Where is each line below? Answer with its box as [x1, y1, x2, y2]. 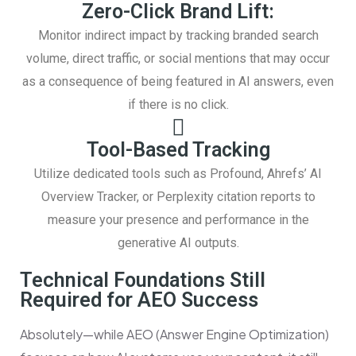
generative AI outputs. [117, 235, 239, 251]
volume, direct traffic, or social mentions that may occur [26, 51, 330, 67]
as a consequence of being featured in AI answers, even [22, 74, 334, 90]
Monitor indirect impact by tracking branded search [37, 28, 319, 44]
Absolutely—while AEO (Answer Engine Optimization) [20, 326, 329, 343]
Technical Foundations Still [20, 269, 265, 292]
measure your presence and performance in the [47, 212, 309, 228]
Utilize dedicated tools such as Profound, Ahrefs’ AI [34, 166, 322, 182]
